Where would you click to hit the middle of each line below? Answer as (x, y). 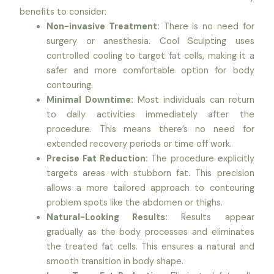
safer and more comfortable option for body (150, 70)
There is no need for (207, 26)
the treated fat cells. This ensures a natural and (150, 246)
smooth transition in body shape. (115, 261)
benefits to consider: (63, 12)
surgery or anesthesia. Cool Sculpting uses (150, 41)
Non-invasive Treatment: (103, 26)
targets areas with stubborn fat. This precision (150, 173)
